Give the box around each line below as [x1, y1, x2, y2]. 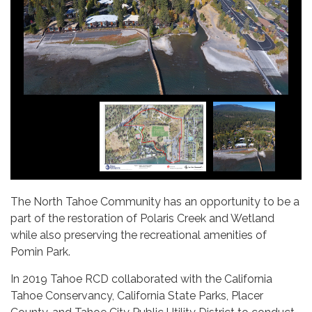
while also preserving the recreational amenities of [10, 228, 267, 242]
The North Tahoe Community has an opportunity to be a [10, 195, 299, 209]
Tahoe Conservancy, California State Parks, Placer [10, 289, 263, 303]
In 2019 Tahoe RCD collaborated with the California [10, 272, 272, 286]
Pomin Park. [10, 245, 70, 259]
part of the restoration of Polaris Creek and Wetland [10, 212, 274, 226]
